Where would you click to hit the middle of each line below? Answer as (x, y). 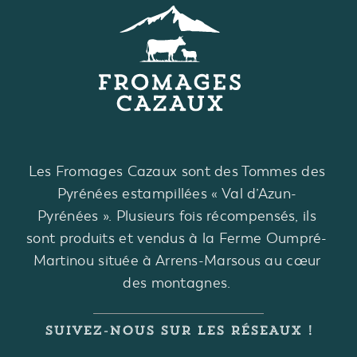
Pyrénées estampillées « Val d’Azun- (177, 194)
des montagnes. (177, 283)
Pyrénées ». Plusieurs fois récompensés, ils (177, 216)
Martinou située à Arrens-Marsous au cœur (177, 261)
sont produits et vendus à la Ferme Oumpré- (177, 239)
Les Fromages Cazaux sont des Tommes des (177, 172)
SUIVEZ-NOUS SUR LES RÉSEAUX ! (178, 330)
